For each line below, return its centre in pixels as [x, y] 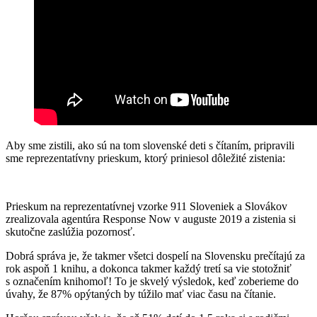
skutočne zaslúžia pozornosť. [70, 231]
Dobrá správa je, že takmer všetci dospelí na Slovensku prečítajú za [155, 255]
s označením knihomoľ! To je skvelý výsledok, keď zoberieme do [152, 281]
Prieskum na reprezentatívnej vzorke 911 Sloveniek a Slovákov [146, 206]
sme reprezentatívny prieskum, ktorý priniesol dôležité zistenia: [145, 158]
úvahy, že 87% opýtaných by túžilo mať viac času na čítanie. [141, 294]
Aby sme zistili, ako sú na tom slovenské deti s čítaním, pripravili [150, 145]
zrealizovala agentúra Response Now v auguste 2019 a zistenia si [151, 219]
